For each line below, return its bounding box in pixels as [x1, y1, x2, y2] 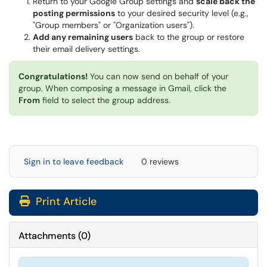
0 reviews [141, 156, 179, 167]
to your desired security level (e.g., [115, 8, 249, 18]
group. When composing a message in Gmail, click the [18, 83, 226, 94]
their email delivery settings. [33, 44, 140, 54]
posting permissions [33, 8, 115, 18]
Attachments [18, 229, 76, 242]
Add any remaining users [33, 32, 133, 42]
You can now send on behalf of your [88, 71, 228, 82]
